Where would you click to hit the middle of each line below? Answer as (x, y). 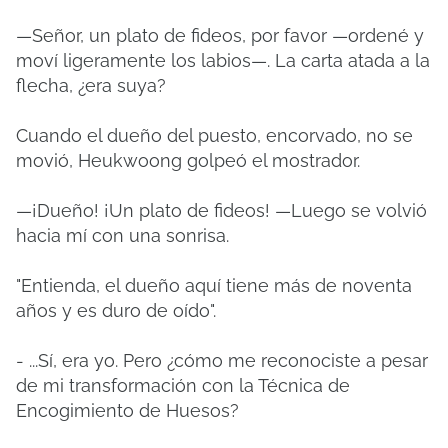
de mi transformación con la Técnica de (183, 385)
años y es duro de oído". (116, 310)
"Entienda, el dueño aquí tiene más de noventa (214, 285)
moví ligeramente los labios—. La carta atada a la (223, 60)
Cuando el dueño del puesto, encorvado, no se (214, 135)
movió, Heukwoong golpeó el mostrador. (188, 160)
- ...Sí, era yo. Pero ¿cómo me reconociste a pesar (222, 360)
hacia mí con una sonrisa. (122, 235)
